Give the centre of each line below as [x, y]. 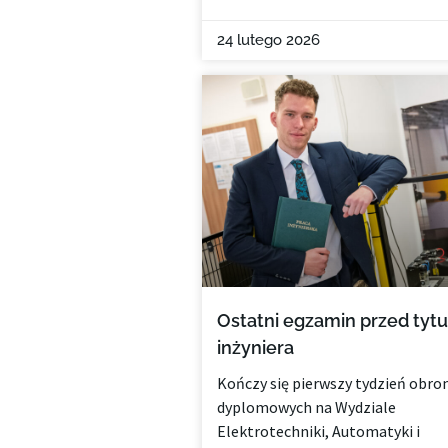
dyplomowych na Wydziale [306, 406]
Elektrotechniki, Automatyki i [318, 430]
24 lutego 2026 [268, 39]
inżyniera [255, 347]
